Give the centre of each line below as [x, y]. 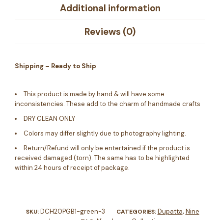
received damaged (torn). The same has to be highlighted [102, 158]
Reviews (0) [110, 32]
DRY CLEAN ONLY [49, 118]
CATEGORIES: [137, 211]
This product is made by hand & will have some [94, 94]
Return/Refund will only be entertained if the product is [107, 148]
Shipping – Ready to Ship [55, 66]
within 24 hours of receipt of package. [72, 167]
